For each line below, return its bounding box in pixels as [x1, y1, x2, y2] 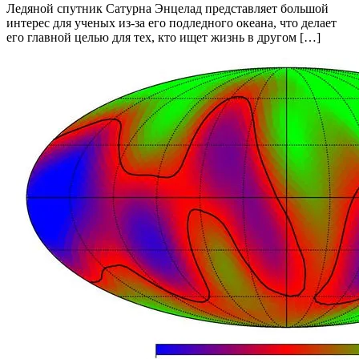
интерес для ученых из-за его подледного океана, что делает [6, 16, 337, 30]
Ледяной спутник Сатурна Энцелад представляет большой [6, 2, 329, 16]
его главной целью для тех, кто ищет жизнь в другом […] [6, 30, 321, 45]
